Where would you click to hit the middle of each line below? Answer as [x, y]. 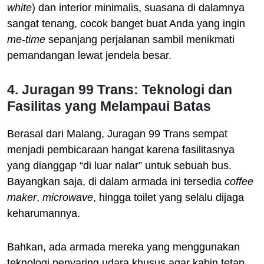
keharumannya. [44, 213]
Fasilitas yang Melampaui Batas [109, 106]
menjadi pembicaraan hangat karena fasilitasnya [121, 149]
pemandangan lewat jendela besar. [89, 55]
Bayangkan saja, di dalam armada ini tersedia [116, 181]
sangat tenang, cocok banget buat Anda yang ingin [126, 23]
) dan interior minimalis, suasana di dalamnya [138, 7]
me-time [26, 39]
